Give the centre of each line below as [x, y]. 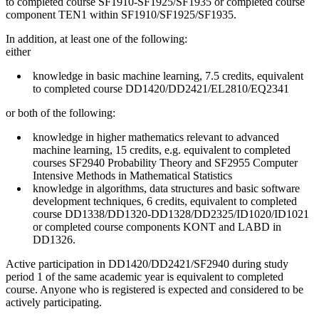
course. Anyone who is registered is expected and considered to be [155, 290]
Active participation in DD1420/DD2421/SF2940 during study [147, 264]
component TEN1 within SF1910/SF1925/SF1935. [121, 15]
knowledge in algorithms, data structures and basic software [166, 189]
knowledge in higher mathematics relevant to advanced [156, 137]
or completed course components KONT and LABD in [157, 227]
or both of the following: [61, 113]
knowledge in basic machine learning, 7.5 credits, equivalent [168, 76]
